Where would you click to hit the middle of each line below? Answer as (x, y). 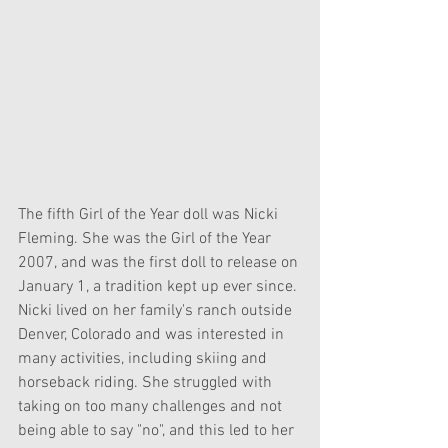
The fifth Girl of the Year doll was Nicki (150, 214)
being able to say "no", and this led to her (158, 430)
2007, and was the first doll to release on (160, 262)
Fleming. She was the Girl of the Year (146, 238)
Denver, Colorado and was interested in (153, 334)
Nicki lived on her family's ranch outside (157, 310)
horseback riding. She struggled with (147, 382)
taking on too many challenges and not (152, 406)
